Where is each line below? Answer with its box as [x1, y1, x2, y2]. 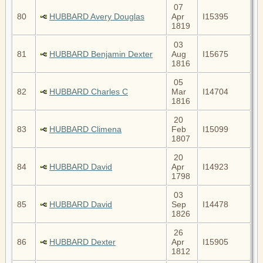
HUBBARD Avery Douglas [49, 11, 144, 21]
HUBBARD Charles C [49, 86, 128, 96]
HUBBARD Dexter [49, 237, 116, 247]
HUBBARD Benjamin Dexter [49, 49, 153, 59]
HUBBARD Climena [49, 124, 122, 134]
